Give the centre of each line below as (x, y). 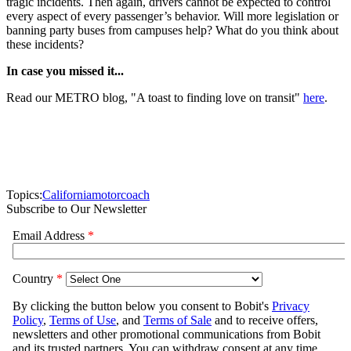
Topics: (24, 195)
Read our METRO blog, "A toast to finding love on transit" (155, 98)
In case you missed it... (65, 71)
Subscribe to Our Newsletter (76, 209)
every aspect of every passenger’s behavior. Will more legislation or (172, 16)
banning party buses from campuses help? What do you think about (172, 31)
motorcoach (121, 195)
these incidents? (45, 45)
